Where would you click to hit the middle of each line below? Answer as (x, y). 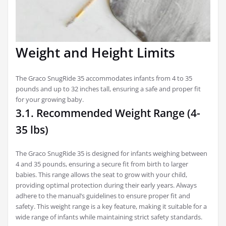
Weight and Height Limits (95, 52)
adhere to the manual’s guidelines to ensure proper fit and (103, 195)
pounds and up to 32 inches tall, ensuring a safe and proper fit (108, 89)
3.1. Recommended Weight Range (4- (108, 113)
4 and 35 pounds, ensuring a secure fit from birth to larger (102, 164)
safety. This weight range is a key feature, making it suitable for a (111, 206)
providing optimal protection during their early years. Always (106, 185)
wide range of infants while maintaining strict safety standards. (109, 217)
